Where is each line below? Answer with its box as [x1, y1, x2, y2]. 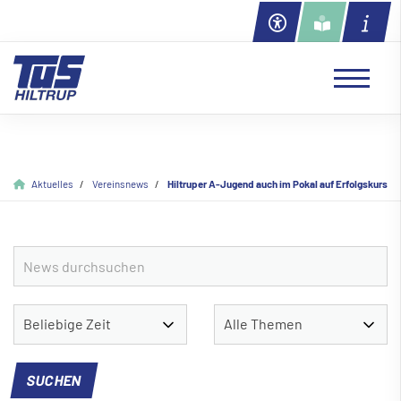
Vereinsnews [92, 176, 149, 190]
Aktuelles [31, 176, 73, 190]
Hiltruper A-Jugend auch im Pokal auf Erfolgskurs [167, 176, 388, 190]
